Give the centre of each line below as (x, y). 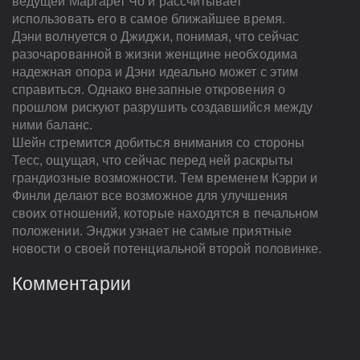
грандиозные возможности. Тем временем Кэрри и (165, 178)
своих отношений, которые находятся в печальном (166, 214)
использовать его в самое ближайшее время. (149, 19)
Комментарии (72, 284)
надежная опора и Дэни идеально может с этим (155, 72)
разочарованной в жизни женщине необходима (155, 55)
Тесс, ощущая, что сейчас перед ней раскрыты (153, 161)
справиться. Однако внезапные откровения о (149, 90)
